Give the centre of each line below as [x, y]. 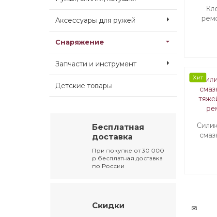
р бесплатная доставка [128, 158]
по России [108, 166]
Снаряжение [80, 42]
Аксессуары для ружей [95, 20]
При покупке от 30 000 [128, 151]
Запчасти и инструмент [96, 64]
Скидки [108, 206]
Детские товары [84, 86]
